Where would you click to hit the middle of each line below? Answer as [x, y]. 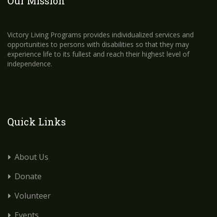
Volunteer [33, 196]
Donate [28, 176]
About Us [31, 157]
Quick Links [37, 122]
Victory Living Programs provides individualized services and [101, 35]
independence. [30, 64]
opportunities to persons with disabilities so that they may [98, 44]
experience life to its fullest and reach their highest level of [98, 54]
